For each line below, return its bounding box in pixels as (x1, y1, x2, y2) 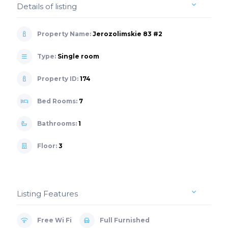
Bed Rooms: (37, 97, 79, 105)
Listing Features (16, 188, 78, 198)
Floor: (37, 141, 57, 150)
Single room (57, 52, 99, 60)
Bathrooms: (37, 119, 78, 127)
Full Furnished (99, 216, 150, 224)
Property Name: (37, 30, 93, 38)
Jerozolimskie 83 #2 (92, 30, 162, 38)
